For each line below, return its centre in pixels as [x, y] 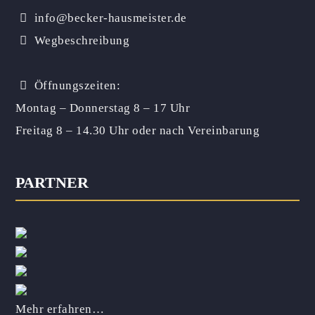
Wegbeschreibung [81, 40]
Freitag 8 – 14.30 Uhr [72, 130]
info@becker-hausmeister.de [109, 18]
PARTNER [52, 182]
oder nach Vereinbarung [194, 130]
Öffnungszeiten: [76, 85]
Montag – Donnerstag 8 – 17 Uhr [103, 108]
